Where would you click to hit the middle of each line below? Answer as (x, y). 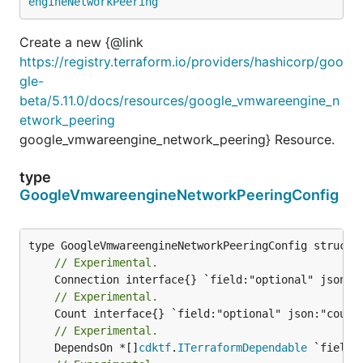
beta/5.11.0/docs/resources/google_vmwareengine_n (179, 100)
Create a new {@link (81, 42)
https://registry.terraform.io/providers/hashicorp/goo (181, 61)
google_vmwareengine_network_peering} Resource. (177, 139)
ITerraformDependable (242, 347)
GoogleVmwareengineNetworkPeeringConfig (179, 194)
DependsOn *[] (96, 347)
